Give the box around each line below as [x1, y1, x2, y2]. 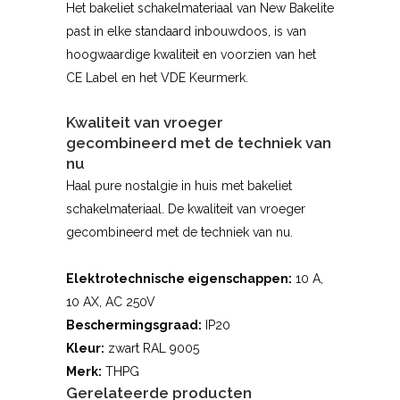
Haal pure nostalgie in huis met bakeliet [66, 179, 292, 194]
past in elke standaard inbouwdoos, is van [66, 24, 306, 39]
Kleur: [66, 341, 104, 356]
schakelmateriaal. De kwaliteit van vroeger [66, 202, 305, 217]
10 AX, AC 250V [66, 295, 155, 310]
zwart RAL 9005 [104, 341, 199, 356]
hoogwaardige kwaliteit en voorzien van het [66, 47, 316, 62]
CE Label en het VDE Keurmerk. [66, 71, 248, 86]
